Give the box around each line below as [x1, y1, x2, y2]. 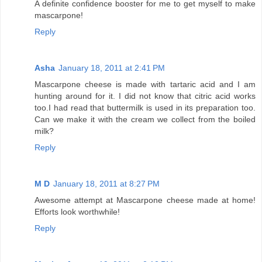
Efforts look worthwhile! [35, 207, 120, 217]
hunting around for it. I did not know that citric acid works [35, 91, 256, 101]
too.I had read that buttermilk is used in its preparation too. [35, 103, 256, 113]
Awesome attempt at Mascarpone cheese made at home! [35, 195, 256, 205]
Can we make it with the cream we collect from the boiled [35, 115, 256, 125]
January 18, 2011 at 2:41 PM [58, 63, 165, 73]
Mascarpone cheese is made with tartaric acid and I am [35, 80, 256, 89]
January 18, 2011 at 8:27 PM [53, 179, 160, 189]
